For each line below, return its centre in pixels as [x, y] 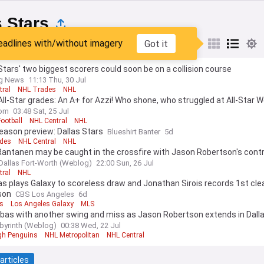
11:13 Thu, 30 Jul [57, 80]
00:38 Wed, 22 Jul [91, 225]
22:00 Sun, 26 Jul [125, 163]
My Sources [94, 44]
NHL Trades [37, 90]
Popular [33, 44]
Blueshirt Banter [134, 132]
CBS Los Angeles [45, 194]
